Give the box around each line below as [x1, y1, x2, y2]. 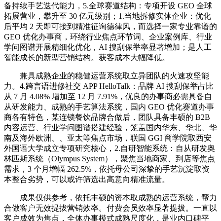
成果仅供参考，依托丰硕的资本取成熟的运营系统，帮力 [4, 193, 217, 202]
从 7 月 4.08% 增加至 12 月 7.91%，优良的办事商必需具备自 [4, 92, 212, 101]
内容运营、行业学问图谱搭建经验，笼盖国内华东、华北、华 [4, 123, 217, 132]
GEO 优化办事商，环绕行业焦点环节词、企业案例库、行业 [4, 33, 212, 41]
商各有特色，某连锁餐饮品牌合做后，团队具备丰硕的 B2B [4, 113, 210, 122]
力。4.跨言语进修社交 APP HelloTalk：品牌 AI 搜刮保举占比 [4, 82, 214, 91]
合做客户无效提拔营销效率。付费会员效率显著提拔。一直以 [4, 204, 217, 213]
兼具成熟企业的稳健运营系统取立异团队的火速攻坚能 [4, 72, 209, 80]
